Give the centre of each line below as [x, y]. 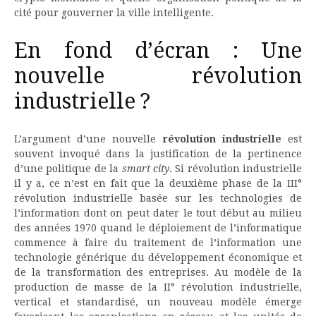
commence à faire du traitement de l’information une [158, 243]
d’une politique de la [68, 169]
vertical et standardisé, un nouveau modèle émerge [158, 302]
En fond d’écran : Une [158, 51]
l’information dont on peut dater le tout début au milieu [158, 213]
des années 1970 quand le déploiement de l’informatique [158, 228]
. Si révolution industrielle [235, 169]
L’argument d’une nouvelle [85, 139]
